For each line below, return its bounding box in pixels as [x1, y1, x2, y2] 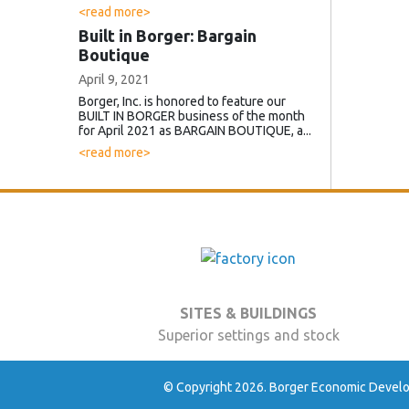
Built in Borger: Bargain [79, 26, 257, 45]
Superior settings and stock [157, 326, 340, 343]
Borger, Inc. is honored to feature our [79, 93, 286, 109]
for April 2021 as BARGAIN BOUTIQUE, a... [79, 122, 311, 138]
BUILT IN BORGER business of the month [79, 108, 305, 123]
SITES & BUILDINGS [180, 304, 317, 321]
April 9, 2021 [79, 71, 150, 87]
